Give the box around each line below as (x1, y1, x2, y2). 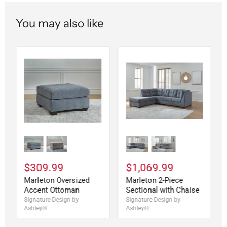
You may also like (16, 16, 104, 30)
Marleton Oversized (24, 176, 90, 185)
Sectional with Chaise (126, 185, 199, 195)
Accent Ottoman (24, 185, 80, 195)
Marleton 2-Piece (126, 176, 183, 185)
